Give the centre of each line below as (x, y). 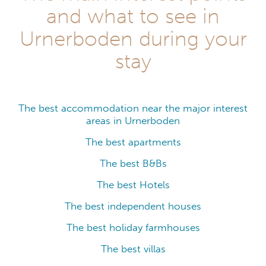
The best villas (133, 249)
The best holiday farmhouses (133, 227)
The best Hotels (133, 185)
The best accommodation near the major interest (133, 108)
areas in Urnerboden (133, 121)
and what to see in (133, 16)
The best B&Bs (133, 163)
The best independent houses (133, 206)
